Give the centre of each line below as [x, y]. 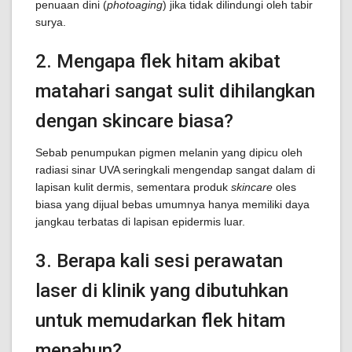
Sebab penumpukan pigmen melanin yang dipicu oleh [169, 152]
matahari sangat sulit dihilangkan [175, 91]
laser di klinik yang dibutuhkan [162, 291]
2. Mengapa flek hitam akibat [158, 61]
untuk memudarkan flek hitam [160, 321]
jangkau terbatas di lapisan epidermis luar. [140, 222]
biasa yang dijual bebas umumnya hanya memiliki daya [172, 204]
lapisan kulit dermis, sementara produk [133, 187]
